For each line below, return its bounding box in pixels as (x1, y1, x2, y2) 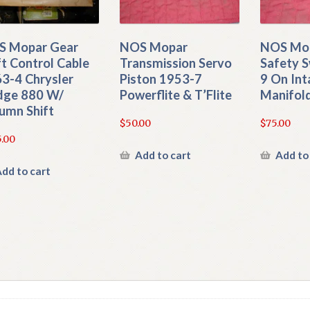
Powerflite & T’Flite (119, 87, 232, 103)
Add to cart (134, 148, 191, 161)
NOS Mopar (119, 39, 188, 55)
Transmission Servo (119, 55, 232, 71)
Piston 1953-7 (119, 71, 202, 87)
